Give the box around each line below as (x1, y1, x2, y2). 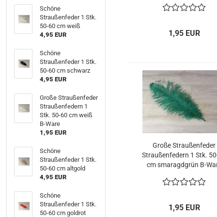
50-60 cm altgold (39, 165, 85, 172)
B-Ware (39, 120, 60, 127)
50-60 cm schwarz (39, 67, 90, 74)
